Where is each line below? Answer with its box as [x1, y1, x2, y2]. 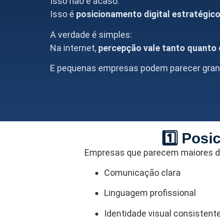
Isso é [50, 9, 76, 20]
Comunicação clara [104, 167, 181, 178]
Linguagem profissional [104, 188, 196, 198]
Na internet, [50, 42, 98, 53]
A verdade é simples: [50, 29, 132, 40]
